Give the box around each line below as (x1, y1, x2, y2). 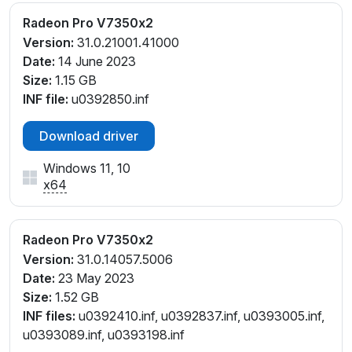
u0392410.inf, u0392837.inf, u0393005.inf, (75, 307, 324, 324)
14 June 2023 (55, 53, 136, 69)
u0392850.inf (68, 90, 149, 107)
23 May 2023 (55, 269, 134, 286)
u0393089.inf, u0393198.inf (23, 326, 185, 343)
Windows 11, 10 (43, 159, 130, 176)
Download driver (39, 127, 138, 144)
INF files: (23, 307, 75, 324)
